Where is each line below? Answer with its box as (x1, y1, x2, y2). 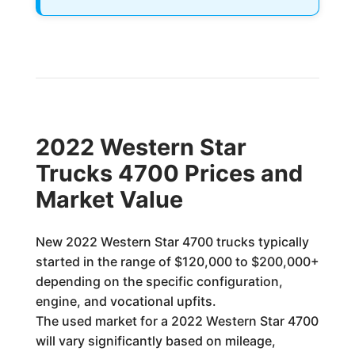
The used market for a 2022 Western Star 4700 (35, 313, 319, 329)
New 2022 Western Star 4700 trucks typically (35, 234, 309, 250)
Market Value (35, 185, 183, 213)
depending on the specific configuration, (35, 273, 283, 289)
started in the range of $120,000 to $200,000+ (35, 254, 319, 269)
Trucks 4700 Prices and (35, 159, 303, 187)
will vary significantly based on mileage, (35, 333, 276, 349)
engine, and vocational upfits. (35, 293, 216, 309)
